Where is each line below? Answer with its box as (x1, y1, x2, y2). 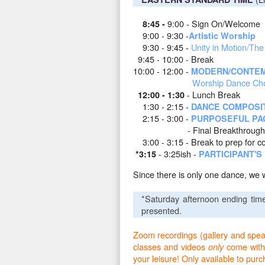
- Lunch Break (186, 88, 243, 101)
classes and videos (132, 240, 208, 253)
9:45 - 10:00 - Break (132, 53, 214, 66)
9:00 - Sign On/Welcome (167, 17, 260, 30)
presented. (141, 204, 184, 217)
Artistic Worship (188, 30, 256, 42)
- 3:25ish (158, 147, 193, 160)
